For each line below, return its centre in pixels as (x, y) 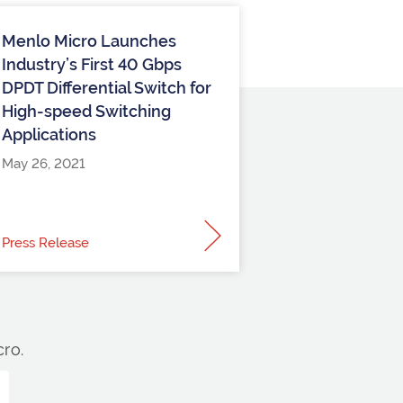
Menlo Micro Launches (89, 40)
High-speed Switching (86, 111)
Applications (49, 134)
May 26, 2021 (44, 163)
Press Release (45, 242)
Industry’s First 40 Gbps (92, 64)
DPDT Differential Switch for (107, 87)
